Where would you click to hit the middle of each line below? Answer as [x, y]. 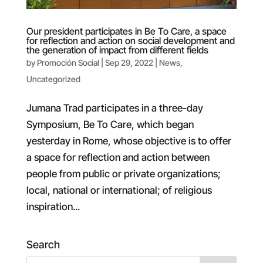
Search [43, 244]
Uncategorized [53, 79]
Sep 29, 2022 [129, 62]
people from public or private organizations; [123, 173]
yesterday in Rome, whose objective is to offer [129, 141]
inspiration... [53, 206]
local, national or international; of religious [119, 190]
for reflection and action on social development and [130, 40]
